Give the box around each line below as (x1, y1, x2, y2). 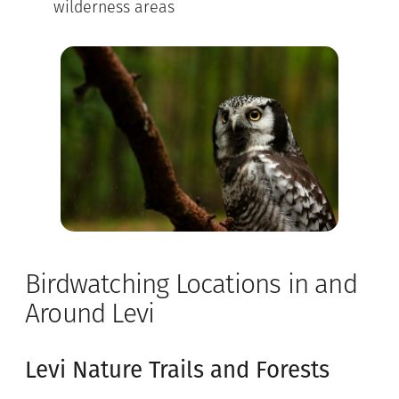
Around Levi (25, 301, 155, 330)
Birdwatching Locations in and (25, 272, 357, 300)
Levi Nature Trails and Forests (25, 355, 330, 384)
